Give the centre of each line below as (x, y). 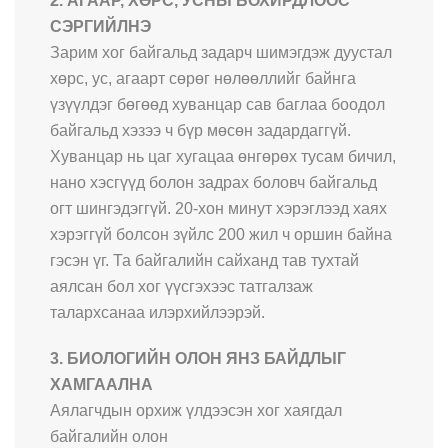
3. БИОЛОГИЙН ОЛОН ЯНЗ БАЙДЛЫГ (198, 358)
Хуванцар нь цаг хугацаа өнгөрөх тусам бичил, (223, 156)
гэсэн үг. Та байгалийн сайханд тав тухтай (204, 260)
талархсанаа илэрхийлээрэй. (157, 312)
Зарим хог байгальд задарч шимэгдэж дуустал (221, 52)
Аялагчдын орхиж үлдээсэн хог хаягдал (196, 410)
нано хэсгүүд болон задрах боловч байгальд (213, 182)
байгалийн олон (109, 436)
